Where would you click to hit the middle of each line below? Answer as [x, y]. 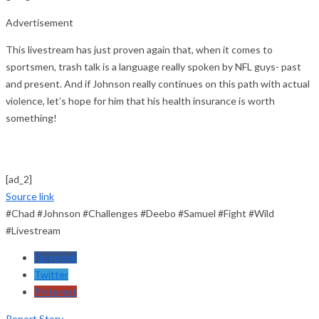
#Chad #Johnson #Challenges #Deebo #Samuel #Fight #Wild [140, 213]
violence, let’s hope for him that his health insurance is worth [140, 100]
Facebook [56, 257]
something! [31, 117]
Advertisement [40, 22]
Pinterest [56, 291]
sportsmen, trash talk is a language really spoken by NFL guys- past [153, 66]
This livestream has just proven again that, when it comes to [139, 49]
